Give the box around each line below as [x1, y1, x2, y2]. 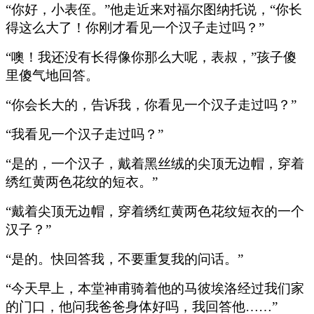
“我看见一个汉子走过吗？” [6, 126, 163, 142]
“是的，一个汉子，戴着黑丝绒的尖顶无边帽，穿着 [6, 156, 304, 171]
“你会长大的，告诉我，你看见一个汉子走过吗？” [6, 97, 296, 112]
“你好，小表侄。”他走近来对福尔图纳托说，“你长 [6, 1, 302, 17]
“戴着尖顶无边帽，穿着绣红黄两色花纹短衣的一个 [6, 203, 304, 219]
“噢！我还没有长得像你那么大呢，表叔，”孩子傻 [6, 49, 296, 64]
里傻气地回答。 [6, 67, 99, 83]
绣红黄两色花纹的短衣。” [6, 174, 158, 189]
